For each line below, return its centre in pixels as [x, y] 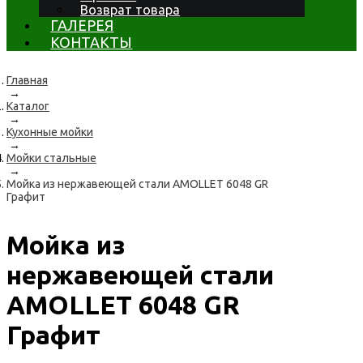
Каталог [28, 106]
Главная [27, 80]
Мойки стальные [51, 158]
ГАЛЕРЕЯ [82, 25]
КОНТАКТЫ [92, 42]
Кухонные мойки [50, 132]
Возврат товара [130, 10]
